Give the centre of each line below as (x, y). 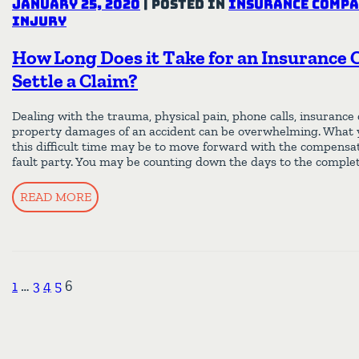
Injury (39, 21)
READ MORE (55, 196)
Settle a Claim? (75, 80)
